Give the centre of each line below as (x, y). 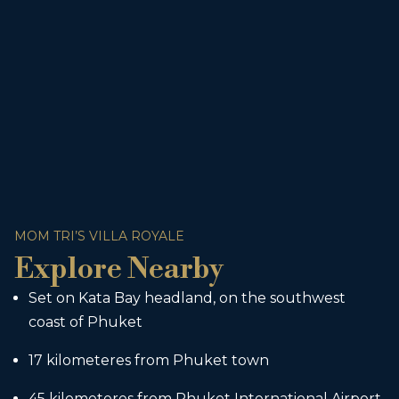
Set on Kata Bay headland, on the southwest (187, 298)
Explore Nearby (119, 269)
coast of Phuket (85, 322)
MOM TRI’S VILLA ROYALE (99, 236)
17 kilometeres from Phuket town (149, 360)
